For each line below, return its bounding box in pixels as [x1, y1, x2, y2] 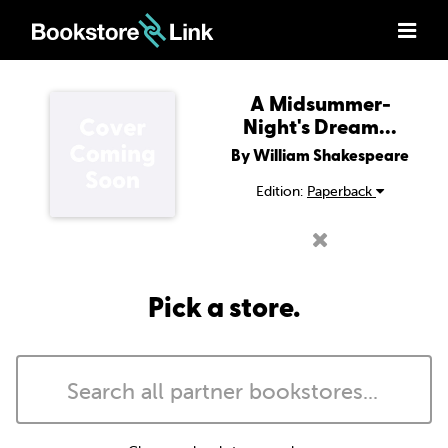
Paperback [307, 182, 376, 200]
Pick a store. [148, 286, 300, 327]
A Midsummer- [249, 88, 391, 118]
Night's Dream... [243, 111, 397, 141]
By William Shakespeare [231, 143, 409, 167]
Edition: [256, 182, 307, 200]
